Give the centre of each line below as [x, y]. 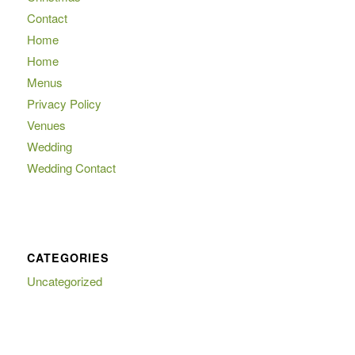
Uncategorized [64, 281]
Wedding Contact [71, 168]
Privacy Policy [64, 104]
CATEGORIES [68, 257]
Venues [46, 125]
